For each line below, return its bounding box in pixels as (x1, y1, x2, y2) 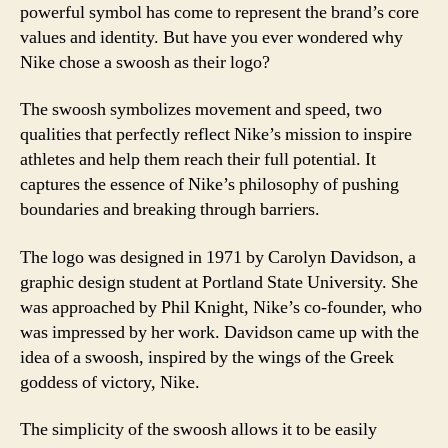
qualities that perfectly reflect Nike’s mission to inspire (20, 123, 412, 146)
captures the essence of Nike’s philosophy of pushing (20, 173, 399, 196)
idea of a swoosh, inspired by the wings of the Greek (20, 345, 394, 369)
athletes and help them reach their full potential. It (20, 148, 376, 171)
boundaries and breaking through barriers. (20, 198, 320, 221)
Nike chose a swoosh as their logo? (20, 50, 270, 74)
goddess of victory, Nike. (20, 370, 200, 394)
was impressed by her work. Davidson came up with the (20, 320, 419, 344)
